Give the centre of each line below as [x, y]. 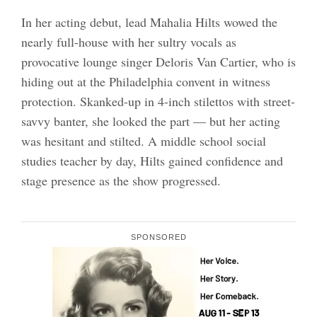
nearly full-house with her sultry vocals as [128, 41]
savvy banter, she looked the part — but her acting [150, 121]
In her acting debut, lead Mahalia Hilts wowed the [149, 22]
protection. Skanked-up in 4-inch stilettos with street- [158, 101]
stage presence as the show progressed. [121, 180]
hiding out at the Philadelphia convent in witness [145, 81]
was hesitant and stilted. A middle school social [143, 140]
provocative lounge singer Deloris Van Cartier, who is [158, 61]
